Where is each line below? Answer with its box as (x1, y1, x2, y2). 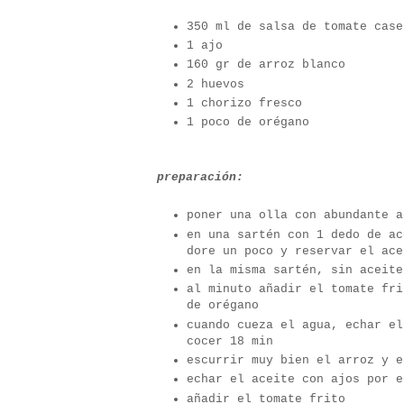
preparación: (157, 170, 243, 184)
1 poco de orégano (187, 115, 309, 130)
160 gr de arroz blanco (187, 58, 345, 72)
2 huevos (187, 77, 244, 91)
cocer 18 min (187, 334, 273, 348)
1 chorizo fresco (187, 96, 302, 110)
